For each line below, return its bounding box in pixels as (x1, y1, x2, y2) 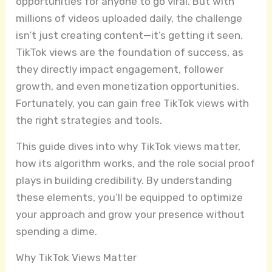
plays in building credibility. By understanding (16, 174, 233, 187)
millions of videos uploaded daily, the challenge (16, 12, 243, 25)
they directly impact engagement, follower (16, 63, 224, 76)
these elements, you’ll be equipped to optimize (16, 191, 243, 204)
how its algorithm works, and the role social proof (16, 157, 256, 170)
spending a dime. (16, 225, 98, 238)
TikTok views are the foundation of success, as (16, 46, 244, 59)
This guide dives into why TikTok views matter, (16, 140, 241, 153)
